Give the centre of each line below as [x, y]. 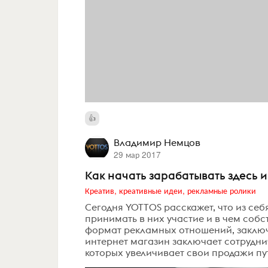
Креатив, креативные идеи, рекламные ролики [170, 190]
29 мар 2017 [137, 154]
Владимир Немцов [157, 142]
